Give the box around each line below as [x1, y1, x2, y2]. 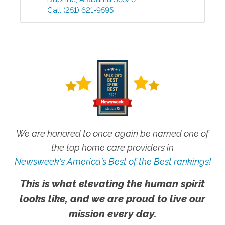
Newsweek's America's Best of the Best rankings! [14, 156, 211, 167]
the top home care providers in [51, 142, 174, 153]
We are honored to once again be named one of [16, 128, 209, 139]
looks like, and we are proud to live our [20, 193, 205, 205]
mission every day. [68, 208, 157, 220]
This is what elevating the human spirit [20, 178, 205, 190]
